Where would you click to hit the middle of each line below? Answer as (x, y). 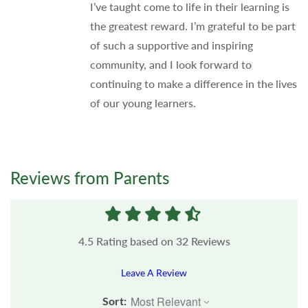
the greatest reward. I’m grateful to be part (192, 26)
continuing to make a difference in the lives (193, 84)
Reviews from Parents (90, 178)
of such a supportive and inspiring (171, 45)
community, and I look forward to (170, 65)
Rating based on (134, 241)
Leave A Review (154, 273)
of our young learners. (143, 103)
